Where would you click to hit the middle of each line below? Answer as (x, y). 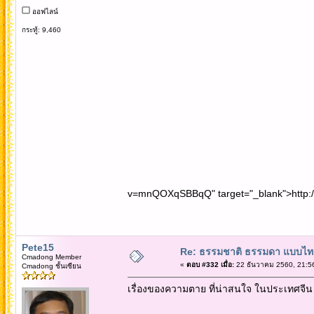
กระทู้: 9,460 (41, 29)
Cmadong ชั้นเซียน (51, 266)
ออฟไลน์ (44, 11)
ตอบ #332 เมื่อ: (210, 264)
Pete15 (37, 247)
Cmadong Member (51, 257)
